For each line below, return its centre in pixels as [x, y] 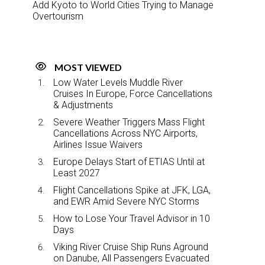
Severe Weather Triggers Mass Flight [129, 122]
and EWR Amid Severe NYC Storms [126, 201]
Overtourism [58, 16]
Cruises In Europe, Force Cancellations [133, 93]
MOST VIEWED [88, 67]
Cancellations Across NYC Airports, [125, 133]
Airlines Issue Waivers [98, 144]
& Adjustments [83, 105]
